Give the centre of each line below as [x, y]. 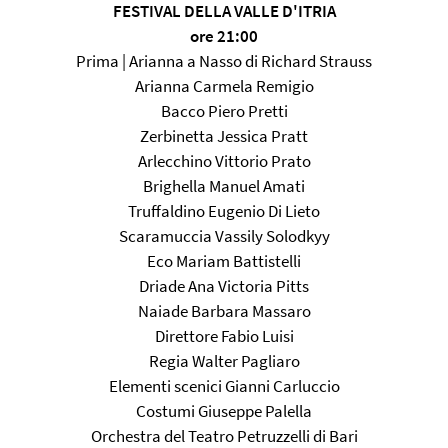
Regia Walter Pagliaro [224, 361]
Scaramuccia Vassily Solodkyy [224, 236]
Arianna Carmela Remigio [224, 86]
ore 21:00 [224, 36]
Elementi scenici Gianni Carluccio [224, 386]
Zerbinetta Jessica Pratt [224, 136]
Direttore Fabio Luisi [224, 336]
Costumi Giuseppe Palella [224, 411]
